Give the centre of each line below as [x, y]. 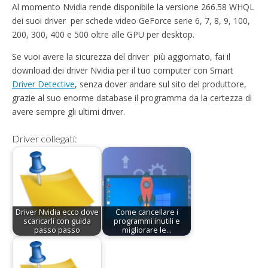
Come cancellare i [147, 212]
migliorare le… [147, 230]
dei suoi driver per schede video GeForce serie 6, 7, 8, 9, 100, [131, 20]
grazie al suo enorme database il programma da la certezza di [132, 98]
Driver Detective [43, 84]
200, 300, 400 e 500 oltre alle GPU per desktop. [103, 34]
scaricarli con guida [57, 221]
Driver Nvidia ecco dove [57, 212]
